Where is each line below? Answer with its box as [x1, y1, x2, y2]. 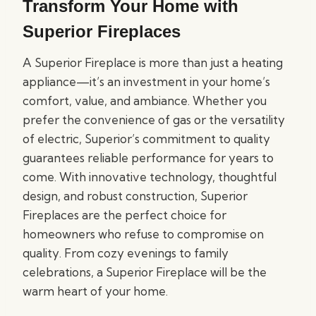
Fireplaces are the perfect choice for [23, 207, 226, 222]
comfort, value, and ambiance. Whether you [23, 93, 267, 108]
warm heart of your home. [23, 284, 168, 298]
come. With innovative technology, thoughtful [23, 169, 276, 184]
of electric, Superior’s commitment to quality [23, 131, 270, 146]
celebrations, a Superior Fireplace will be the [23, 265, 267, 279]
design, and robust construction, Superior [23, 188, 248, 203]
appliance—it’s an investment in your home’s [23, 74, 270, 89]
